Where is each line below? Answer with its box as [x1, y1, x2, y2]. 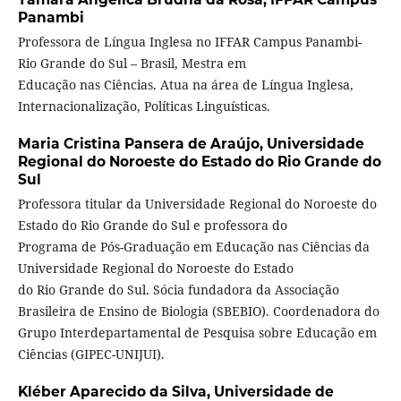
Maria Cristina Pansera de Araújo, [17, 135, 267, 153]
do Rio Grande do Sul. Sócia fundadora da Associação [17, 281, 339, 299]
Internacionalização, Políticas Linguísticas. [17, 98, 270, 115]
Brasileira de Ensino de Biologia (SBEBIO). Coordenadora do [17, 303, 380, 320]
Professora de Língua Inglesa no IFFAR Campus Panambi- [17, 33, 362, 51]
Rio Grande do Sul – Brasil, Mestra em [17, 55, 246, 73]
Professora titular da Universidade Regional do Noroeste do [17, 195, 377, 213]
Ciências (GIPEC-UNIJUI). [17, 346, 165, 363]
